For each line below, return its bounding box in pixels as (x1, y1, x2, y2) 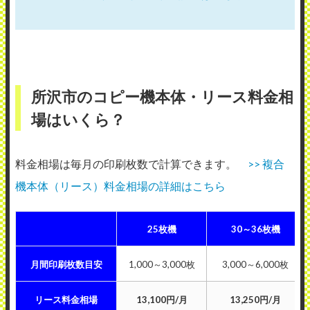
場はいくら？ (31, 110, 125, 129)
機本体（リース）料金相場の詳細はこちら (15, 179, 226, 193)
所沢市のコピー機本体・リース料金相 (31, 87, 293, 107)
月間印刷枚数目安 (30, 259, 102, 271)
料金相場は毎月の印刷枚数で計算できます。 (15, 157, 248, 171)
